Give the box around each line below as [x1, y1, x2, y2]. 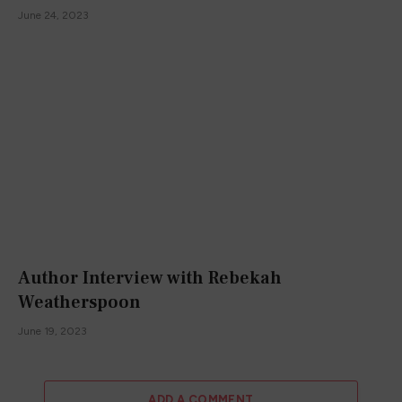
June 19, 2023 [18, 325, 87, 338]
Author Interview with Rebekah [18, 267, 282, 291]
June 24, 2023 [18, 8, 89, 22]
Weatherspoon [18, 291, 141, 315]
